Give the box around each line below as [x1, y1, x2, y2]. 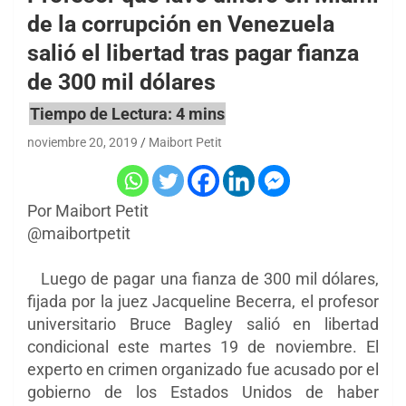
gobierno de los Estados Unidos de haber [27, 382, 379, 402]
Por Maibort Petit [27, 201, 149, 221]
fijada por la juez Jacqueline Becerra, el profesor [27, 292, 379, 312]
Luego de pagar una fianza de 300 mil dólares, [27, 269, 379, 289]
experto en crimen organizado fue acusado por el [27, 360, 379, 380]
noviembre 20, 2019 [27, 135, 138, 150]
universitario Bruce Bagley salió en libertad [27, 314, 379, 334]
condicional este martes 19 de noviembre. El [27, 337, 379, 357]
